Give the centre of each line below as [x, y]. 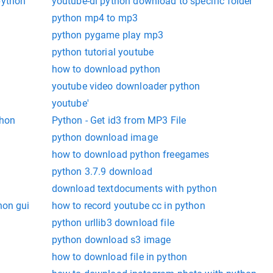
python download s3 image [111, 240]
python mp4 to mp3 [95, 18]
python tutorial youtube [103, 52]
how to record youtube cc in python [128, 206]
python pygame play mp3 [107, 35]
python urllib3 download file [113, 223]
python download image [105, 138]
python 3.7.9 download [102, 172]
